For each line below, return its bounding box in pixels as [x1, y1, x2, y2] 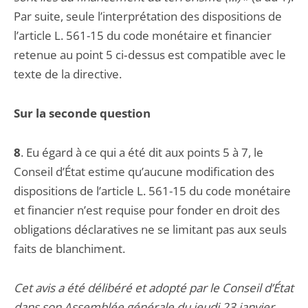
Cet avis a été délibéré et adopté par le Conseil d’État [14, 280, 294, 296]
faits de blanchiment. [14, 241, 125, 256]
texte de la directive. [14, 66, 122, 82]
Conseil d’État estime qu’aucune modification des [14, 164, 274, 179]
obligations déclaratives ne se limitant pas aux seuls [14, 221, 287, 237]
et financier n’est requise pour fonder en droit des [14, 202, 280, 218]
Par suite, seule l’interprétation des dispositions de [14, 8, 282, 24]
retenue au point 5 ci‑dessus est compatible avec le [14, 47, 286, 63]
